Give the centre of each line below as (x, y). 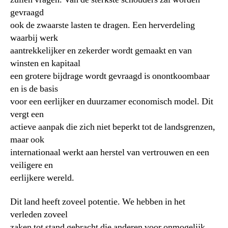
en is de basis (34, 89)
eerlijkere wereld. (42, 178)
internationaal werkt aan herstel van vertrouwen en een (110, 152)
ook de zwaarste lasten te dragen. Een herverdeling (103, 25)
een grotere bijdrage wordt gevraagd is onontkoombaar (110, 76)
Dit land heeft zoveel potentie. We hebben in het (98, 202)
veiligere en (32, 165)
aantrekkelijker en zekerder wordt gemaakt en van (101, 50)
